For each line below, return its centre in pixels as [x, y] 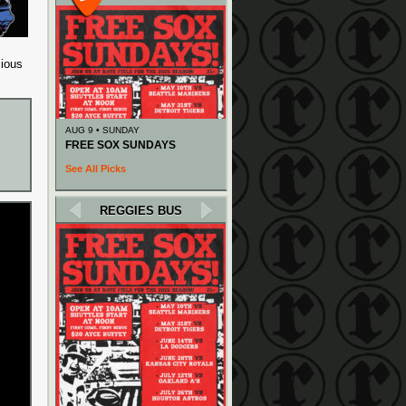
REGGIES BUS [141, 211]
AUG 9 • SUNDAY [102, 130]
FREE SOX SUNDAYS [121, 145]
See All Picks [96, 169]
